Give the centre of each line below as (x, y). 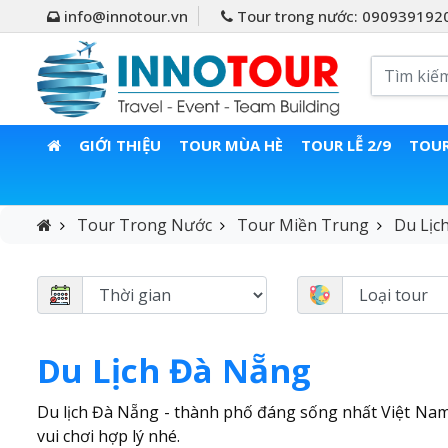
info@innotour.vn (124, 16)
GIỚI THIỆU (119, 145)
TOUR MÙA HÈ (230, 145)
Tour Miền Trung (303, 225)
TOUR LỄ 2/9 (345, 145)
